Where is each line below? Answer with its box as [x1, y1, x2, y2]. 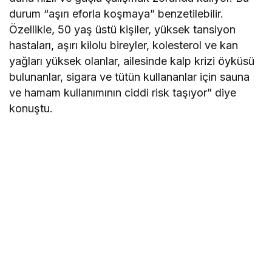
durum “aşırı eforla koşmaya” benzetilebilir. [9, 7, 224, 21]
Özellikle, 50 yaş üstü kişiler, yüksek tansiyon [9, 23, 236, 36]
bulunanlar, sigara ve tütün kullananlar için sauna [9, 70, 250, 84]
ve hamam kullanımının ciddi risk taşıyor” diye [9, 86, 237, 100]
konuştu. [9, 102, 53, 115]
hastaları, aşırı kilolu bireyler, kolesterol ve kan [9, 39, 239, 52]
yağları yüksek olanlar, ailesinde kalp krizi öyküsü [9, 55, 255, 68]
